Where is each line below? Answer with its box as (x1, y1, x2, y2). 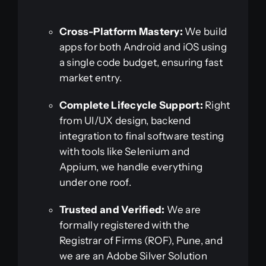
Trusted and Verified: (59, 203, 165, 216)
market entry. (59, 71, 122, 84)
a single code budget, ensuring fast (59, 56, 223, 68)
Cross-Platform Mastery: (59, 25, 183, 37)
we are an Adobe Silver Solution (59, 249, 207, 262)
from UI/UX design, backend (59, 114, 191, 126)
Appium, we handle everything (59, 160, 203, 173)
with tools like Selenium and (59, 145, 190, 157)
